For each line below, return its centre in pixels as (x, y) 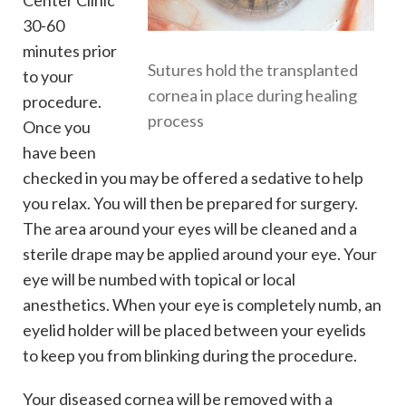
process (176, 120)
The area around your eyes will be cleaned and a (190, 228)
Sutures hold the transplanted (253, 69)
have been (59, 152)
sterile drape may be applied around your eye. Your (200, 253)
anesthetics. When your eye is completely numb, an (202, 304)
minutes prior (70, 50)
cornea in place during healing (252, 95)
